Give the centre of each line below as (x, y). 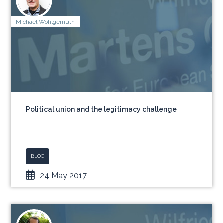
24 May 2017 (63, 175)
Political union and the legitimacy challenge (102, 109)
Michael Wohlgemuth (46, 22)
